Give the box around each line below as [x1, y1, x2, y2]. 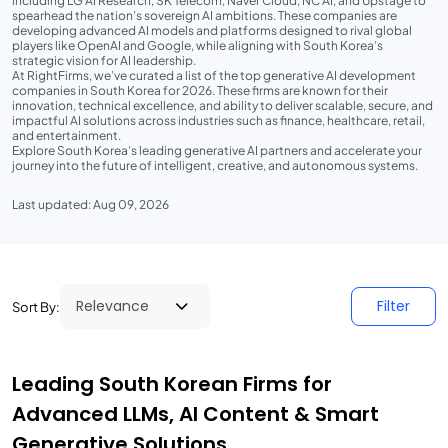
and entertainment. [12, 128, 121, 143]
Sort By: [12, 298, 60, 315]
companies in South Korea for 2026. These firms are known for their [12, 83, 388, 98]
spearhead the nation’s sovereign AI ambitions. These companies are [12, 8, 397, 23]
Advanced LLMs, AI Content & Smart [12, 400, 379, 428]
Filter [377, 296, 410, 316]
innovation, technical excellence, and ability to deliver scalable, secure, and [12, 98, 433, 113]
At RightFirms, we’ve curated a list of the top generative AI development [12, 68, 416, 83]
